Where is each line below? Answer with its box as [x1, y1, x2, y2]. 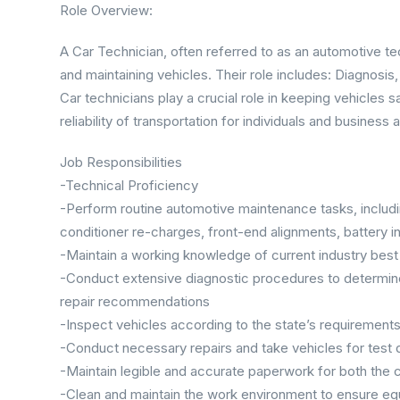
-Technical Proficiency [60, 177, 198, 194]
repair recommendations [60, 293, 210, 310]
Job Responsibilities [60, 154, 182, 171]
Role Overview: [60, 2, 153, 19]
